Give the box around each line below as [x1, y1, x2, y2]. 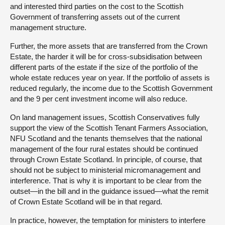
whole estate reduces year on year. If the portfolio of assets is [10, 73, 210, 82]
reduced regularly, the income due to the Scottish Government [10, 83, 212, 92]
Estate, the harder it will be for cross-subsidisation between [10, 52, 202, 61]
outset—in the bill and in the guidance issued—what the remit [10, 186, 208, 195]
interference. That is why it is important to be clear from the [10, 176, 201, 185]
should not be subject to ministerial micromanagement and [10, 165, 200, 174]
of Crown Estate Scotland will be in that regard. [10, 197, 162, 206]
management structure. [10, 23, 86, 32]
